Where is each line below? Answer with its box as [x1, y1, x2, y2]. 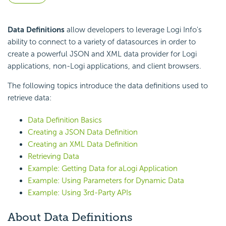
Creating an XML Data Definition [28, 140, 138, 149]
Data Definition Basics [28, 116, 102, 125]
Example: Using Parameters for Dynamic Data [28, 176, 184, 186]
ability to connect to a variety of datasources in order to [8, 37, 196, 47]
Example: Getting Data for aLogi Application [28, 164, 178, 174]
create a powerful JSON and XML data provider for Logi [8, 49, 197, 59]
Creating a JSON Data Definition [28, 128, 138, 137]
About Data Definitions [8, 210, 133, 224]
